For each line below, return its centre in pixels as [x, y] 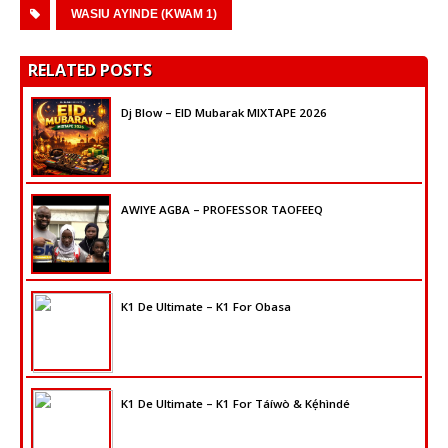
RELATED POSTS [90, 70]
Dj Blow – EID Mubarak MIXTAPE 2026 [224, 113]
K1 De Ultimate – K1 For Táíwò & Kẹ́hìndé [235, 404]
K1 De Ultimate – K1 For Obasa [206, 307]
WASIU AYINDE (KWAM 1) [144, 14]
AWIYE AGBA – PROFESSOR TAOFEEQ [222, 210]
